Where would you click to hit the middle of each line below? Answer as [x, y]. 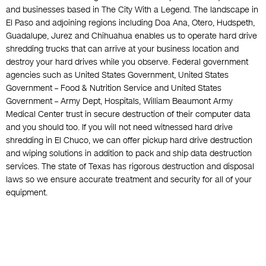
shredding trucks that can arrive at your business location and [122, 49]
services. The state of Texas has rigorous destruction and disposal [130, 167]
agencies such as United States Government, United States [117, 75]
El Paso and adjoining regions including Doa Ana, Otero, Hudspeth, [130, 23]
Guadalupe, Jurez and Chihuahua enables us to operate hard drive [132, 36]
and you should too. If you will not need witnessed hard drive [119, 128]
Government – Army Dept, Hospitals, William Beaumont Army [119, 102]
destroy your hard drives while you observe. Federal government [127, 62]
